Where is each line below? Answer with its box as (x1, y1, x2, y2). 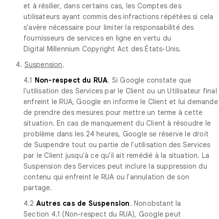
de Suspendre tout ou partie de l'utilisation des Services (23, 140, 211, 149)
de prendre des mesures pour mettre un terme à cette (23, 108, 203, 117)
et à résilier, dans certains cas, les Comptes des (23, 1, 181, 10)
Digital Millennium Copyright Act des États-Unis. (23, 44, 181, 53)
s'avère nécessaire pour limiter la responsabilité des (23, 22, 194, 32)
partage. (23, 183, 52, 192)
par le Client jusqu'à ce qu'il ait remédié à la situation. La (23, 151, 210, 160)
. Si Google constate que (108, 75, 192, 85)
